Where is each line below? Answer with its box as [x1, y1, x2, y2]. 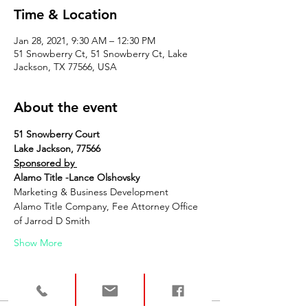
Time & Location [14, 6, 117, 23]
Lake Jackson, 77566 [14, 142, 100, 155]
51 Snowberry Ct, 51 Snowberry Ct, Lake [14, 47, 188, 60]
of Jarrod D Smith [14, 214, 90, 227]
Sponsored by [14, 157, 77, 169]
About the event [14, 99, 118, 115]
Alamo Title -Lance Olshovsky [14, 171, 140, 184]
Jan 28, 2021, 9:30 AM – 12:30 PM [14, 34, 155, 47]
